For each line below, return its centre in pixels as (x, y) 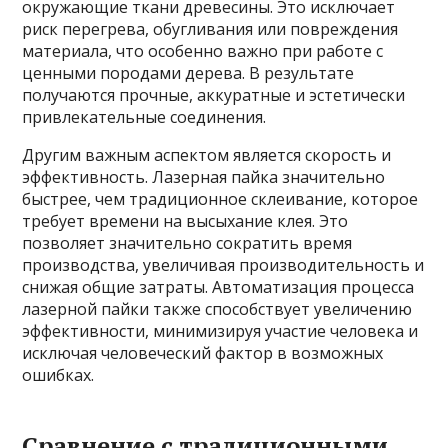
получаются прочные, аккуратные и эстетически (214, 94)
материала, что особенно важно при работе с (203, 50)
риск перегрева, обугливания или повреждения (210, 28)
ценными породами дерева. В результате (188, 72)
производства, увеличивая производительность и (223, 264)
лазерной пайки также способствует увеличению (217, 308)
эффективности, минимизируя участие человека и (220, 330)
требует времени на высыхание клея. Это (185, 220)
